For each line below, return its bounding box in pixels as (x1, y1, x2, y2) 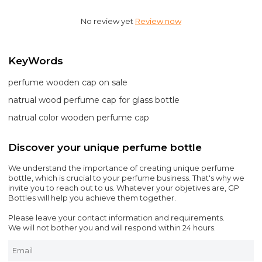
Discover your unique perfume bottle (8, 140, 202, 153)
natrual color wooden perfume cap (8, 112, 150, 123)
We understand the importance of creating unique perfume (8, 163, 235, 173)
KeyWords (8, 54, 64, 67)
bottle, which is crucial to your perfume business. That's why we (8, 173, 245, 182)
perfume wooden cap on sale (8, 77, 128, 88)
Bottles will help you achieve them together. (8, 193, 177, 202)
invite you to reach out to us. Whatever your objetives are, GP (8, 183, 240, 192)
